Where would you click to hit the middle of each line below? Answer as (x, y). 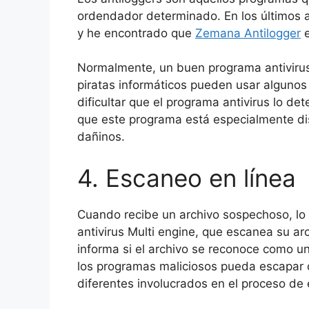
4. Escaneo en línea (187, 178)
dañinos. (101, 137)
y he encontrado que (136, 33)
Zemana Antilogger (248, 33)
